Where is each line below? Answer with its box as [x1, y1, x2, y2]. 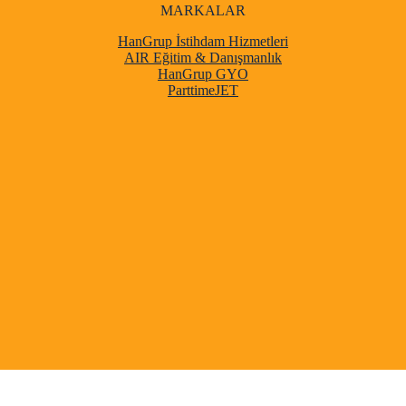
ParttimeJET [168, 82, 238, 99]
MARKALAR [160, 3, 246, 19]
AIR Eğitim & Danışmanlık [124, 50, 282, 66]
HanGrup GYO [158, 66, 248, 82]
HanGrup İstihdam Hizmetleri [118, 34, 288, 50]
